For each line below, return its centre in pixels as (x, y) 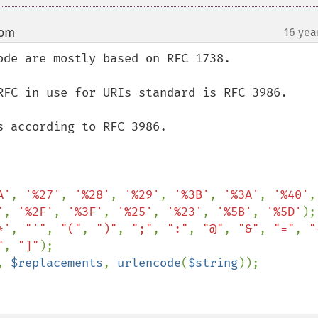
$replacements (57, 263)
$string (213, 263)
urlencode (149, 263)
